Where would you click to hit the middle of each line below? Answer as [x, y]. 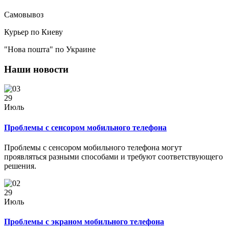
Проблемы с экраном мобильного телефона [84, 222]
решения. [20, 166]
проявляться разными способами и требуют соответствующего [113, 156]
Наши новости [36, 69]
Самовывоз [24, 14]
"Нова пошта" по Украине [50, 49]
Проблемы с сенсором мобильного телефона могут [93, 147]
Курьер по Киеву [33, 32]
